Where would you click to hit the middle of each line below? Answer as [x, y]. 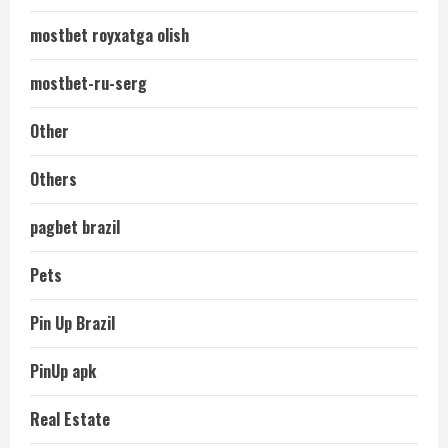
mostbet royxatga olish [109, 35]
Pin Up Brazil [72, 323]
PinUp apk [63, 371]
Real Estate [70, 419]
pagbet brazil [75, 227]
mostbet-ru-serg [88, 83]
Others [53, 179]
